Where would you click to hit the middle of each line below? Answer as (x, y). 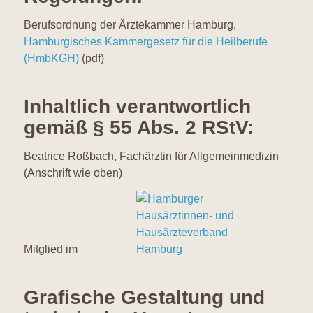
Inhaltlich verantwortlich (137, 106)
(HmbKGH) (51, 58)
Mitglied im (80, 249)
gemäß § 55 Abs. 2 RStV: (138, 127)
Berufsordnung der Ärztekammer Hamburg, (130, 24)
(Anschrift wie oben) (73, 173)
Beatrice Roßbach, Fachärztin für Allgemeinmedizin (151, 156)
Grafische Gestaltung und (144, 298)
